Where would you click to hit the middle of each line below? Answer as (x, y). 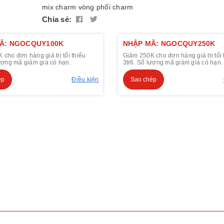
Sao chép (143, 80)
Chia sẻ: (57, 19)
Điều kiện (85, 80)
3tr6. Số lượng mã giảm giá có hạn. (173, 63)
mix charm (59, 7)
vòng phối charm (106, 7)
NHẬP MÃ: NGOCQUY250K (169, 44)
